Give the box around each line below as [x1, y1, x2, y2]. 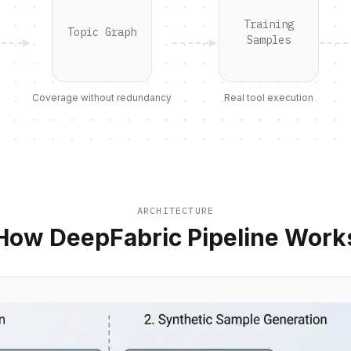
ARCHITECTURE [136, 204, 215, 216]
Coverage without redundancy [32, 92, 172, 103]
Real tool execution [224, 92, 313, 103]
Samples [247, 33, 291, 47]
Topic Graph [67, 25, 136, 39]
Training [244, 17, 294, 31]
